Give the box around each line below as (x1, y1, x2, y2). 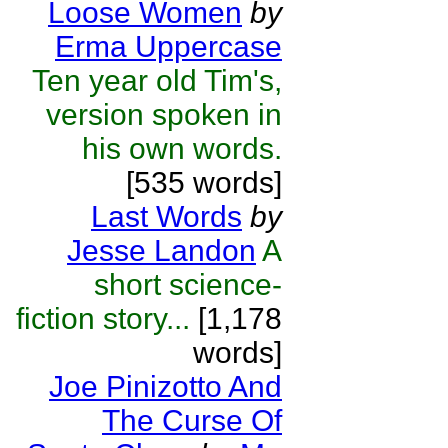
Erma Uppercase (55, 30, 282, 63)
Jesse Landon (67, 234, 256, 267)
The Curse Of (102, 404, 282, 437)
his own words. (82, 132, 282, 165)
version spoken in (46, 98, 282, 131)
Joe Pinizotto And (49, 370, 282, 403)
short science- (94, 268, 282, 301)
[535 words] (126, 166, 282, 199)
